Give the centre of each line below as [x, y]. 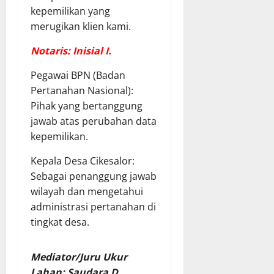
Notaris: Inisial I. [71, 51]
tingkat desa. [60, 222]
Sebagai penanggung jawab [94, 176]
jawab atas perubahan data [94, 121]
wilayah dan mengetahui [87, 192]
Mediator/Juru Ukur [79, 257]
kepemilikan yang [70, 11]
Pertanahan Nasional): [82, 91]
